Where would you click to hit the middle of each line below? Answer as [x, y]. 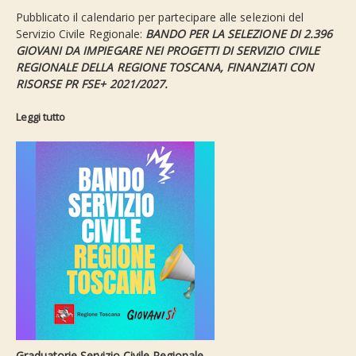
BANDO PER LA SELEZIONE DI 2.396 [238, 34]
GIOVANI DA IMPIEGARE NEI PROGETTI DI [126, 51]
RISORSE [41, 84]
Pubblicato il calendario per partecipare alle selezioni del [160, 17]
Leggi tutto [41, 117]
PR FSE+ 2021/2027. [116, 84]
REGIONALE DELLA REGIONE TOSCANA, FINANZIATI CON [165, 68]
